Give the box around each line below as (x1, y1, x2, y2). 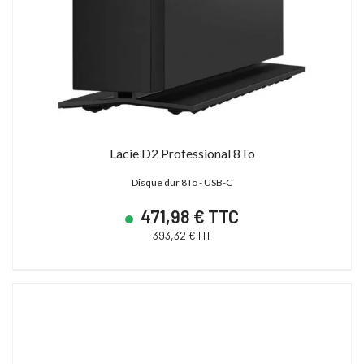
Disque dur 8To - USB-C (132, 175, 232, 188)
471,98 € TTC (137, 205, 239, 227)
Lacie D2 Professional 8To (109, 145, 255, 161)
